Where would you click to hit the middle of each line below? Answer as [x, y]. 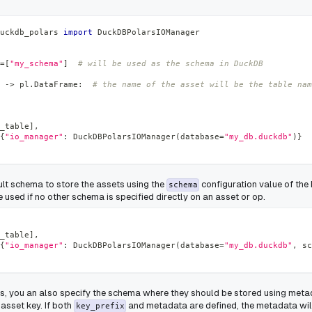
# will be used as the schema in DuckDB [171, 64]
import [78, 32]
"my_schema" [37, 64]
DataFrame [56, 85]
